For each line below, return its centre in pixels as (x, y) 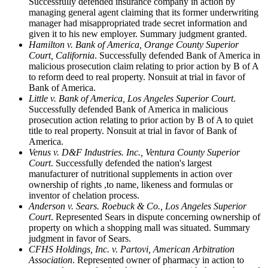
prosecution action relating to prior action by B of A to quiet (141, 120)
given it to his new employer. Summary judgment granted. (138, 33)
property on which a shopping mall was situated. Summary (139, 227)
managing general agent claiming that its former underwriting (144, 12)
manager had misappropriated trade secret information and (138, 23)
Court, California (62, 55)
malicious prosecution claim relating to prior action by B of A (144, 66)
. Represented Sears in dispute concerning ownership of (156, 217)
